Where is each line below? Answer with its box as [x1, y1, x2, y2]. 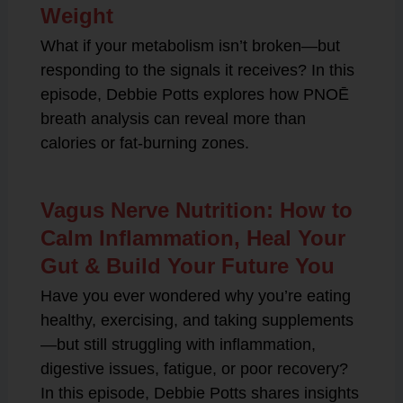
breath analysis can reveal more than [40, 109, 306, 128]
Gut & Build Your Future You [40, 253, 335, 278]
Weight [40, 3, 113, 28]
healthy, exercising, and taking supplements [40, 310, 354, 329]
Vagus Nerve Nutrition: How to [40, 197, 353, 222]
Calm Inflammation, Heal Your [40, 225, 345, 250]
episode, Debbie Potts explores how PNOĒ [40, 85, 349, 103]
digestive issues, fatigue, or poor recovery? [40, 359, 348, 378]
